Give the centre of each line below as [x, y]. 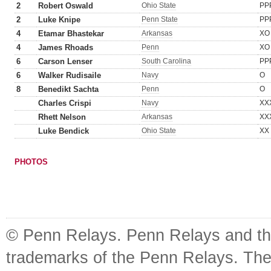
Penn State [160, 19]
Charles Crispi [65, 103]
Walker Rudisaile [70, 75]
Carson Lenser [65, 61]
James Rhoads [66, 47]
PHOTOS [31, 162]
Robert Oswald [66, 6]
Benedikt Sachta [68, 89]
